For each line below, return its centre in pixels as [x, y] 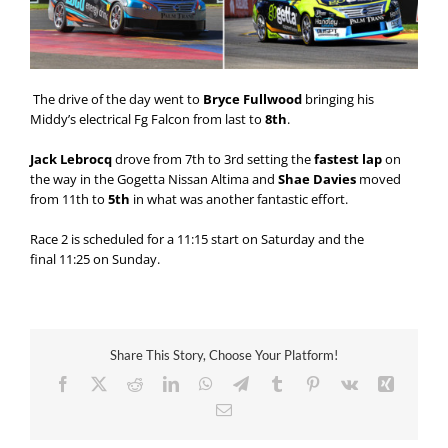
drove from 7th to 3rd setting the [213, 158]
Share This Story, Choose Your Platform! [224, 354]
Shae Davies [317, 178]
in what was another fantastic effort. [239, 198]
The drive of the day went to [116, 98]
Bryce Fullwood [252, 98]
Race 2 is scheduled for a [103, 238]
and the [339, 238]
